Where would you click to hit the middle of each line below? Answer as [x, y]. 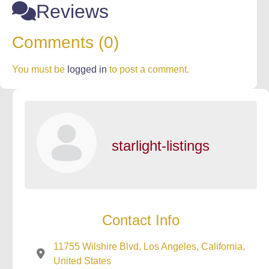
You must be [40, 69]
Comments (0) [65, 42]
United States [82, 261]
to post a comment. [148, 69]
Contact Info [141, 220]
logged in [87, 69]
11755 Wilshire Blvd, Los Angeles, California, [149, 246]
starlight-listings [161, 146]
